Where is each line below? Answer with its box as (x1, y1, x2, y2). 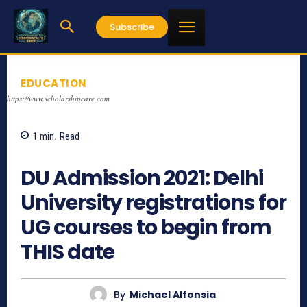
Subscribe (110, 20, 154, 34)
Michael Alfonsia (129, 287, 216, 302)
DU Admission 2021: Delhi (21, 164, 263, 193)
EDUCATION (21, 75, 87, 90)
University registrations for (21, 188, 286, 218)
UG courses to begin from (21, 213, 271, 243)
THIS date (21, 238, 114, 267)
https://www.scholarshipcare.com (7, 93, 110, 103)
